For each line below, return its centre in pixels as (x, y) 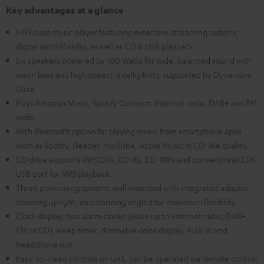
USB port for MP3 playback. (64, 174)
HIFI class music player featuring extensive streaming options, (127, 32)
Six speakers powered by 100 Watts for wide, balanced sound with (134, 60)
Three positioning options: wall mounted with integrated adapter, (133, 188)
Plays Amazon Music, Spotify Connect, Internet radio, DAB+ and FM (136, 103)
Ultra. (26, 89)
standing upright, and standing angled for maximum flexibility (126, 202)
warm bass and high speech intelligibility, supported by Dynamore (134, 75)
